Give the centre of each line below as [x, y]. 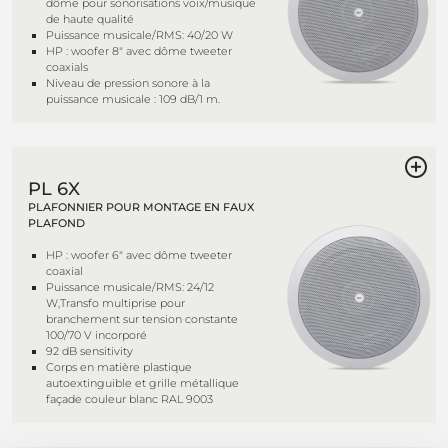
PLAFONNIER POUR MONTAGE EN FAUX [141, 207]
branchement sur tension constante [142, 319]
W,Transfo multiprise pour [115, 303]
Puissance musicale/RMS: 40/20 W [139, 35]
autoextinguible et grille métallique [142, 383]
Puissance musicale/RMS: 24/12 [130, 287]
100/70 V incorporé [96, 335]
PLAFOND [56, 223]
